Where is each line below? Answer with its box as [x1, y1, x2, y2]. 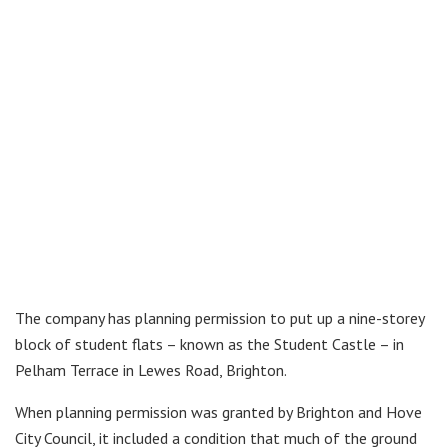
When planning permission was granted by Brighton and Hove [15, 402, 422, 423]
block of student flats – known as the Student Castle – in [15, 334, 404, 355]
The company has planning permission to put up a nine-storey [15, 308, 424, 329]
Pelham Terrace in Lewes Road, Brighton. [15, 360, 287, 381]
